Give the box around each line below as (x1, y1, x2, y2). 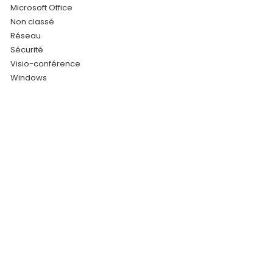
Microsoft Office (10, 2, 73, 13)
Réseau (10, 30, 41, 41)
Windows (10, 72, 47, 83)
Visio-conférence (10, 58, 80, 69)
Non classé (10, 16, 54, 27)
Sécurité (10, 44, 43, 55)
